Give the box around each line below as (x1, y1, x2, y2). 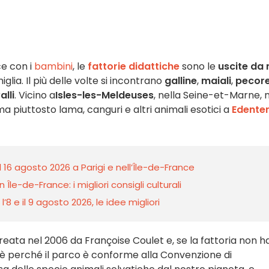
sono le (180, 59, 218, 73)
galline (162, 74, 197, 88)
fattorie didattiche (85, 59, 180, 73)
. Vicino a (14, 88, 55, 102)
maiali (201, 74, 231, 88)
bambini (32, 59, 73, 73)
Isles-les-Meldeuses (55, 88, 154, 102)
